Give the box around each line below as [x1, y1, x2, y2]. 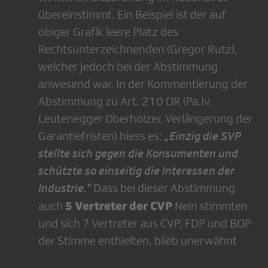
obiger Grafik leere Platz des [38, 25, 178, 39]
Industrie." [38, 181, 91, 195]
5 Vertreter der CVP [65, 199, 172, 213]
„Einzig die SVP [165, 129, 241, 143]
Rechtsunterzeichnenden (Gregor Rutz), [38, 42, 237, 56]
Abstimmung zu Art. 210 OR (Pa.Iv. [38, 95, 212, 108]
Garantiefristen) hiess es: [38, 129, 165, 143]
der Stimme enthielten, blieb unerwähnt [38, 234, 237, 248]
